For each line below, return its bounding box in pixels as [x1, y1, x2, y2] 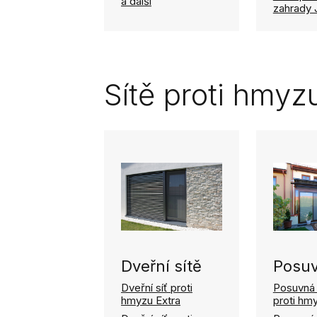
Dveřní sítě [121, 257, 202, 275]
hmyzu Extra [121, 294, 180, 307]
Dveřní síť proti [121, 281, 192, 294]
